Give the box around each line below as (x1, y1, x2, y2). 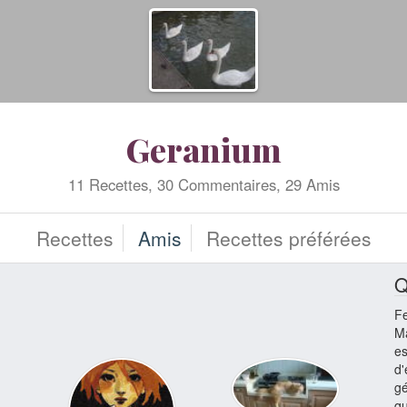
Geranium (125, 127, 282, 171)
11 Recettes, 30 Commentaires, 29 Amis (67, 174, 340, 195)
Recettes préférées (205, 224, 372, 252)
